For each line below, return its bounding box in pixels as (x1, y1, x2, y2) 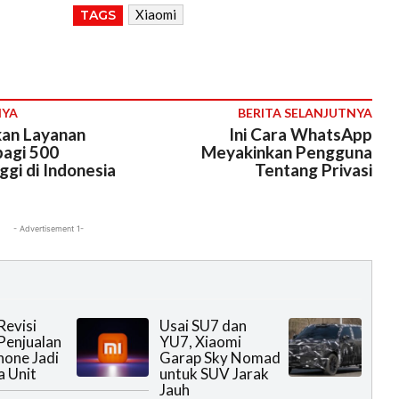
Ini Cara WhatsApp (228, 124, 372, 145)
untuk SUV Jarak (159, 364, 270, 384)
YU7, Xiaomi (159, 332, 242, 352)
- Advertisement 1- (12, 224, 84, 234)
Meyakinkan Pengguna (200, 142, 372, 163)
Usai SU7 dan (159, 316, 248, 336)
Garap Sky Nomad (159, 348, 281, 368)
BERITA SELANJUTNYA (237, 105, 372, 121)
